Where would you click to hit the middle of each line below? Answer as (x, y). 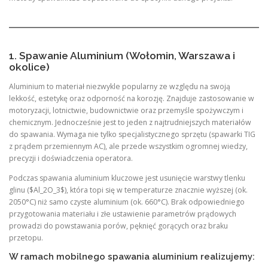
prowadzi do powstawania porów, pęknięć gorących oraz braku (118, 226)
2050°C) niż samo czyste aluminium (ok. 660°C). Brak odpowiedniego (127, 202)
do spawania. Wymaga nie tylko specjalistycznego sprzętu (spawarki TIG (132, 134)
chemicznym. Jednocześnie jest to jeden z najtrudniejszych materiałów (130, 122)
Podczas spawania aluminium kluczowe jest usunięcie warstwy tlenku (127, 178)
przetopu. (26, 238)
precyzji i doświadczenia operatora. (71, 158)
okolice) (29, 67)
